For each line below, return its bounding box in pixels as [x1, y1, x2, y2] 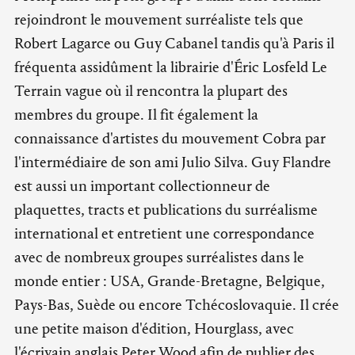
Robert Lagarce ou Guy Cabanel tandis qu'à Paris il [14, 34, 334, 52]
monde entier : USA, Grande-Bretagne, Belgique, [14, 272, 325, 290]
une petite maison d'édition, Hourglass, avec [14, 319, 294, 338]
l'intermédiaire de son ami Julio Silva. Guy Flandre [14, 153, 331, 171]
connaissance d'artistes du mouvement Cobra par [14, 129, 326, 147]
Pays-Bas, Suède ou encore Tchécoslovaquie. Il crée [14, 296, 339, 314]
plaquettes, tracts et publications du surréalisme [14, 200, 318, 219]
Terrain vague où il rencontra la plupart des [14, 82, 288, 100]
